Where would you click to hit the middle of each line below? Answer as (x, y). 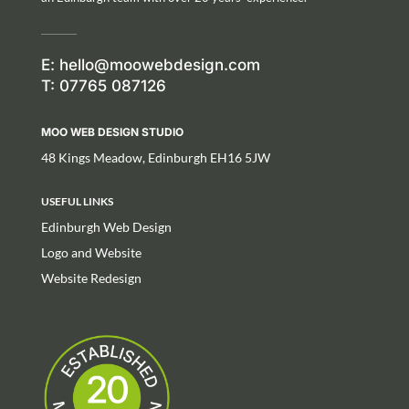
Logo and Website (91, 252)
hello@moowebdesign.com (159, 64)
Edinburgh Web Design (106, 226)
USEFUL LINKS (77, 201)
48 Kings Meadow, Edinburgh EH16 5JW (155, 157)
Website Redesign (91, 278)
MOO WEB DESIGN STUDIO (112, 131)
